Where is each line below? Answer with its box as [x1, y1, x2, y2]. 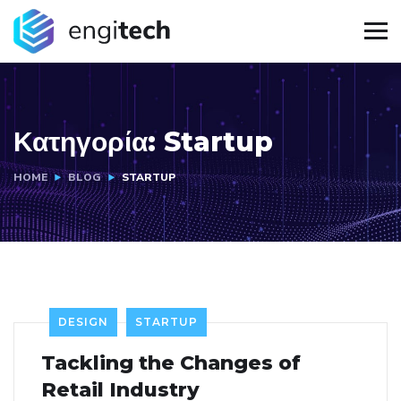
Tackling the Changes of [41, 351, 301, 375]
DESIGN [58, 315, 108, 328]
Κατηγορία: [13, 125, 164, 158]
